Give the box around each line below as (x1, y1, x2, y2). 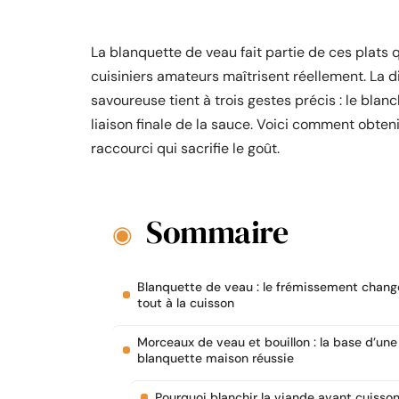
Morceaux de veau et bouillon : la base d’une (137, 334, 397, 350)
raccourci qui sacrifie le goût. (91, 139, 280, 158)
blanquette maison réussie (137, 350, 294, 366)
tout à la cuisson (137, 295, 234, 311)
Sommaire (146, 210, 288, 254)
